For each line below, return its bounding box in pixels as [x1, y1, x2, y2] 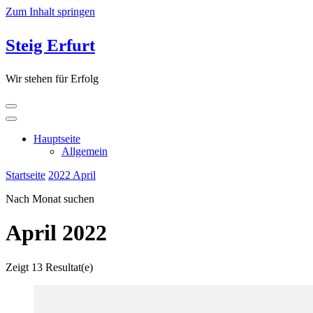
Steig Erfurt [6, 36, 95, 54]
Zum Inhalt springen [6, 6, 95, 17]
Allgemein [61, 145, 108, 157]
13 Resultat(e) [31, 261, 93, 273]
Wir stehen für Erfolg [6, 73, 99, 85]
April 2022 [6, 220, 107, 246]
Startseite [6, 169, 45, 181]
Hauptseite [34, 133, 80, 145]
